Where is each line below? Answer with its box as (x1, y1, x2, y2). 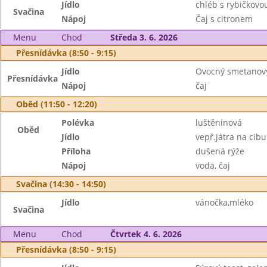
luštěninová (195, 117, 242, 128)
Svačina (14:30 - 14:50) (16, 178, 106, 190)
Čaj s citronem (195, 13, 253, 24)
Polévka (61, 117, 95, 128)
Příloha (61, 145, 91, 157)
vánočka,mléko (195, 197, 253, 208)
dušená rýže (195, 145, 244, 157)
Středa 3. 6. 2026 (110, 32, 178, 43)
